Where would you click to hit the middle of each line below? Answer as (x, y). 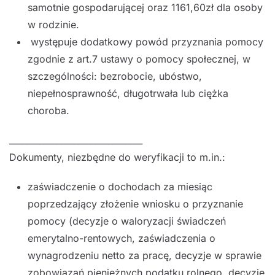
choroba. (48, 110)
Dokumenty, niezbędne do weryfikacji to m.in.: (117, 157)
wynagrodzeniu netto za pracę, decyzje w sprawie (145, 255)
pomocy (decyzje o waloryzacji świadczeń (127, 221)
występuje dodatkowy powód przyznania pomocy (145, 41)
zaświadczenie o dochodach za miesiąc (120, 186)
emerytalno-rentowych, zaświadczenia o (122, 238)
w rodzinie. (53, 24)
